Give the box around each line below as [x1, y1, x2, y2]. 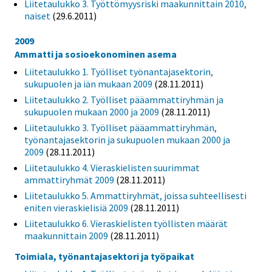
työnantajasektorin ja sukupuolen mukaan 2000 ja [24, 133, 230, 146]
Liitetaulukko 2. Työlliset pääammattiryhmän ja [24, 93, 223, 106]
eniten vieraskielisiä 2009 [24, 201, 128, 214]
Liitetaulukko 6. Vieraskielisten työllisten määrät [24, 217, 228, 229]
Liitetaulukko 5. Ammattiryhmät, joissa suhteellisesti [24, 189, 246, 202]
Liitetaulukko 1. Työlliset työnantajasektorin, [24, 65, 213, 78]
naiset [24, 9, 50, 22]
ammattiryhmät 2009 [24, 173, 114, 186]
